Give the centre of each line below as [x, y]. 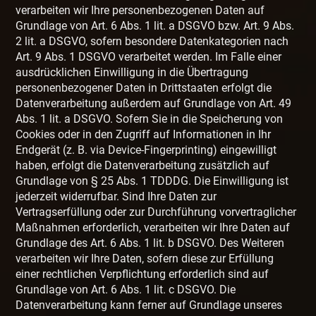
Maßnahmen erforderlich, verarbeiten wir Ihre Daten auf [153, 228]
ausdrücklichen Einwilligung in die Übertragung [132, 73]
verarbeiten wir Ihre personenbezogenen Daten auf [140, 11]
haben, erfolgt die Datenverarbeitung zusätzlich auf [143, 166]
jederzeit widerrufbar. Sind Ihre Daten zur [116, 197]
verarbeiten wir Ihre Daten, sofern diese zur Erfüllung [145, 259]
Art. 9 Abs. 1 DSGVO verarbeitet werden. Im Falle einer [149, 57]
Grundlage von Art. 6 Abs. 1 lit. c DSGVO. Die [126, 290]
